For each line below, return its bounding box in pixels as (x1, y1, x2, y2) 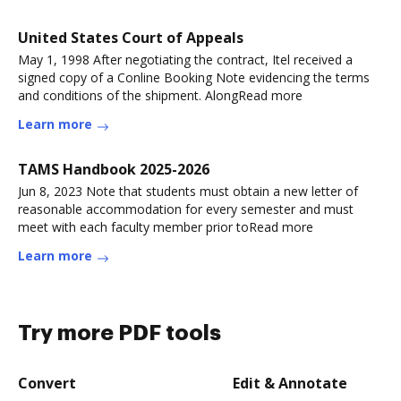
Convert (18, 373, 76, 393)
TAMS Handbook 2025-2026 (18, 159, 209, 179)
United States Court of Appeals (18, 28, 243, 47)
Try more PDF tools (18, 322, 221, 344)
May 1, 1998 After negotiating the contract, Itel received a (18, 51, 353, 68)
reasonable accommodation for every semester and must (18, 200, 354, 218)
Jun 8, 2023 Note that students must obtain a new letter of (18, 183, 358, 200)
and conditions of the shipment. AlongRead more (18, 87, 303, 104)
